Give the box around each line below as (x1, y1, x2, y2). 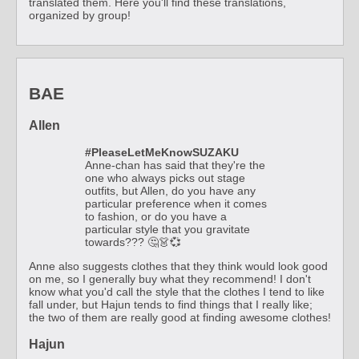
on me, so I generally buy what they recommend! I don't (29, 272, 311, 286)
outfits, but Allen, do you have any (85, 184, 256, 198)
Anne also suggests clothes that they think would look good (29, 260, 328, 273)
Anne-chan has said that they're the (85, 159, 265, 172)
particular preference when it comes (85, 197, 267, 211)
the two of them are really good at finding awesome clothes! (29, 311, 331, 325)
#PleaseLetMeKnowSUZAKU (85, 146, 239, 159)
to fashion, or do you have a (85, 210, 227, 224)
